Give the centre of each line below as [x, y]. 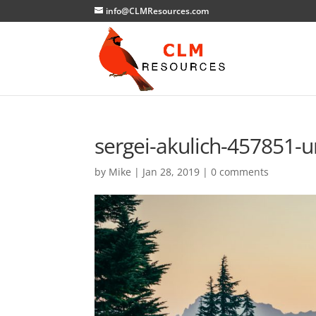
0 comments [240, 172]
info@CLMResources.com [158, 11]
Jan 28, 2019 [171, 172]
